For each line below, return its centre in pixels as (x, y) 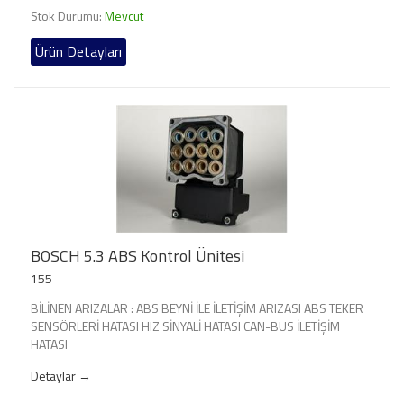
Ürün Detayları (78, 51)
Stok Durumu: (68, 15)
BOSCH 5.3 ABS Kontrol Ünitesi (138, 255)
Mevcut (124, 15)
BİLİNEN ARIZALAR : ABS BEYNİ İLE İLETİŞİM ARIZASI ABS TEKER (197, 308)
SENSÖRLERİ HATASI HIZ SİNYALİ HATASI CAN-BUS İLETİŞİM (185, 326)
